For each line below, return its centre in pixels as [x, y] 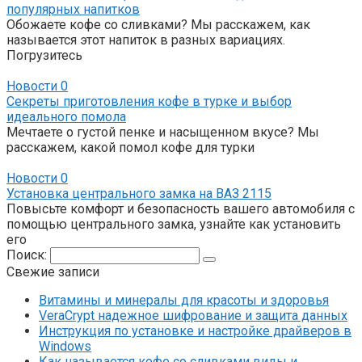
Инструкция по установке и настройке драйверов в [195, 330]
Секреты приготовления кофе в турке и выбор [149, 101]
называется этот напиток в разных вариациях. [146, 40]
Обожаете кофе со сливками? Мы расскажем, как [158, 24]
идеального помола [66, 116]
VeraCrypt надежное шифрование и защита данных [193, 315]
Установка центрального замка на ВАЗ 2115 [139, 193]
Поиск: [28, 255]
